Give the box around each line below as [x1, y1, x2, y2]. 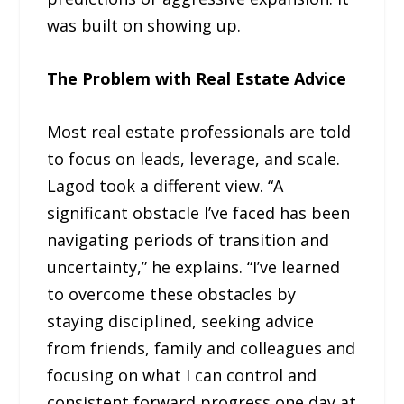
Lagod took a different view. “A [47, 174, 284, 197]
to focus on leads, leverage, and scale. [47, 147, 341, 170]
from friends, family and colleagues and [47, 336, 356, 359]
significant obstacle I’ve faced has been [47, 201, 351, 224]
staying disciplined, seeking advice [47, 309, 315, 332]
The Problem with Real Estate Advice [47, 67, 347, 89]
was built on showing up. [47, 14, 242, 36]
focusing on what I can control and [47, 363, 317, 386]
